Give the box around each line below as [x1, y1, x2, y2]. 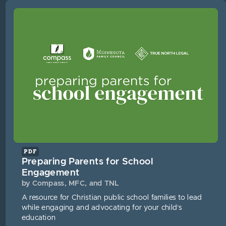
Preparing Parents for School [21, 156, 153, 166]
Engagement [21, 167, 80, 178]
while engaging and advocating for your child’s [21, 204, 182, 211]
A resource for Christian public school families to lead [21, 194, 202, 201]
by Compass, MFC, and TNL [21, 180, 119, 187]
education [21, 214, 56, 221]
